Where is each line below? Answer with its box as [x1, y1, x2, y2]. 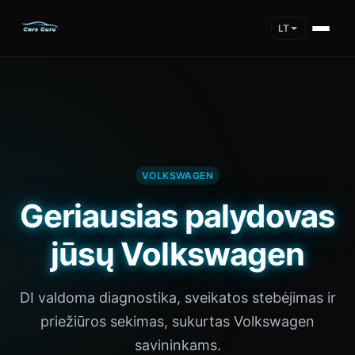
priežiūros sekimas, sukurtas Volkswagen [40, 313, 315, 330]
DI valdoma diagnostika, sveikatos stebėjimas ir [19, 289, 336, 306]
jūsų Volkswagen [51, 235, 304, 273]
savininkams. [134, 337, 221, 353]
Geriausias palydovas [20, 197, 335, 235]
